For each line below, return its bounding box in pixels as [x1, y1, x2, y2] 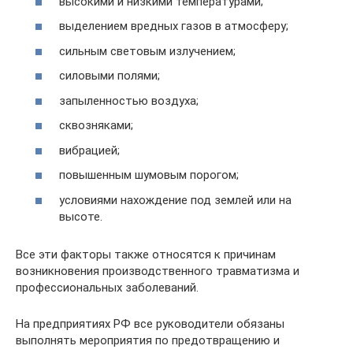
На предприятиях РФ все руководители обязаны [16, 316, 284, 331]
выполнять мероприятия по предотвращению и [16, 333, 280, 347]
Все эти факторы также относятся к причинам [16, 247, 276, 262]
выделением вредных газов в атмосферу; [59, 19, 288, 33]
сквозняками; [59, 118, 133, 132]
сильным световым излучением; [59, 43, 236, 58]
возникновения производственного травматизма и [16, 263, 299, 278]
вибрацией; [59, 143, 120, 158]
